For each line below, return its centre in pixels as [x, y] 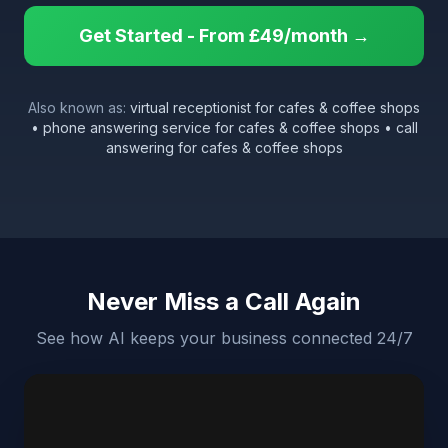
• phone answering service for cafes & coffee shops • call [224, 127]
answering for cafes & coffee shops [224, 147]
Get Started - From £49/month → [224, 35]
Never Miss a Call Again [224, 301]
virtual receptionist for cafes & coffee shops [275, 107]
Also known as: [79, 107]
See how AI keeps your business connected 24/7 [224, 338]
